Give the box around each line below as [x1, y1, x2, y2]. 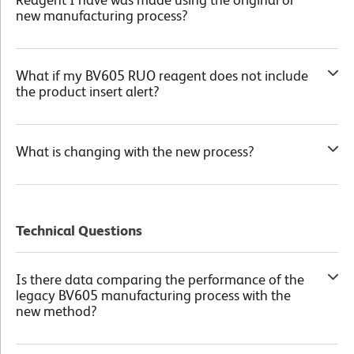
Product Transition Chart [179, 199, 312, 215]
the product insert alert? [16, 82, 160, 100]
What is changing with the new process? [16, 142, 254, 160]
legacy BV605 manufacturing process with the [16, 286, 291, 303]
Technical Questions [16, 221, 142, 239]
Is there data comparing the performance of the [16, 270, 304, 288]
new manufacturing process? [16, 6, 188, 24]
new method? [16, 302, 97, 319]
